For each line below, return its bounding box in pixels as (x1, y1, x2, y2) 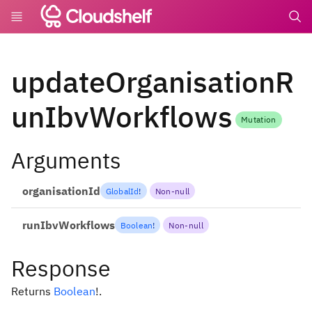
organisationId (22, 184, 100, 198)
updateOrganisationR (11, 62, 295, 101)
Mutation (241, 114, 276, 125)
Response (11, 253, 111, 283)
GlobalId (106, 185, 139, 196)
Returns (11, 283, 54, 298)
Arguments (11, 145, 121, 175)
